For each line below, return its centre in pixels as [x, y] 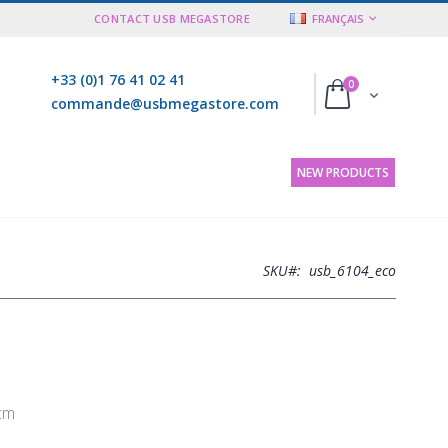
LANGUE [310, 17]
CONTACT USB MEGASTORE [172, 18]
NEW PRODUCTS [343, 172]
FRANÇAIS [338, 18]
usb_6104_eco [352, 270]
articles [371, 83]
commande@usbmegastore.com [165, 103]
